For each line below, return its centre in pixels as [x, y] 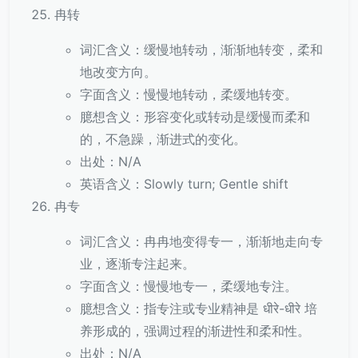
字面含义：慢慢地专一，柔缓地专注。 [189, 286]
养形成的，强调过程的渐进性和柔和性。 [195, 331]
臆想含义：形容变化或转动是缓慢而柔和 [195, 117]
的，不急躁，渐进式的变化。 [163, 139]
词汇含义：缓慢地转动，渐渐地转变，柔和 [201, 50]
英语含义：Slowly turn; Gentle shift [184, 184]
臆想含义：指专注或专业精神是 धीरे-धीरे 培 [199, 308]
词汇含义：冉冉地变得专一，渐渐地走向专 [201, 241]
